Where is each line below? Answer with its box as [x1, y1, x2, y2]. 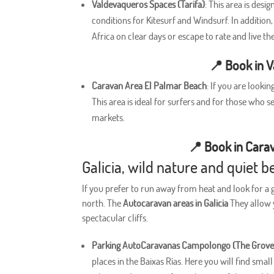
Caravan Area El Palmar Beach [92, 80, 207, 92]
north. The [82, 197, 124, 210]
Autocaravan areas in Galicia [123, 197, 229, 210]
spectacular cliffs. [82, 212, 149, 224]
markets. [92, 111, 125, 124]
